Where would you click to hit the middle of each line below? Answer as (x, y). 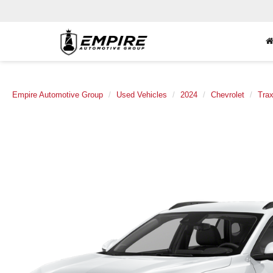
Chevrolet (228, 95)
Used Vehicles (142, 95)
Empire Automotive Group (58, 95)
